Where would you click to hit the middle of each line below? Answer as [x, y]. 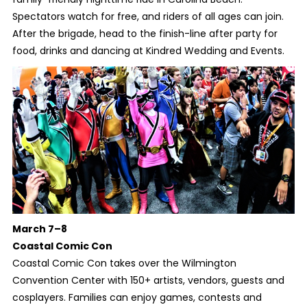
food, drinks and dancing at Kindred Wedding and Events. [148, 50]
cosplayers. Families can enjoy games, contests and [137, 298]
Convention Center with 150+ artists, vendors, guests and [148, 281]
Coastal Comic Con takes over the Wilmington [124, 263]
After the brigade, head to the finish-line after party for [145, 33]
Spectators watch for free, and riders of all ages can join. [148, 16]
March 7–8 [39, 229]
